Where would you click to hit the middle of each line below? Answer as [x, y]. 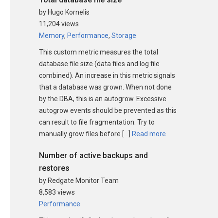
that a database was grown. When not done [105, 87]
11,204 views [59, 24]
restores [54, 168]
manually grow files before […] [85, 134]
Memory [52, 35]
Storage [124, 35]
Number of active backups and [93, 155]
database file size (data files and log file [99, 64]
